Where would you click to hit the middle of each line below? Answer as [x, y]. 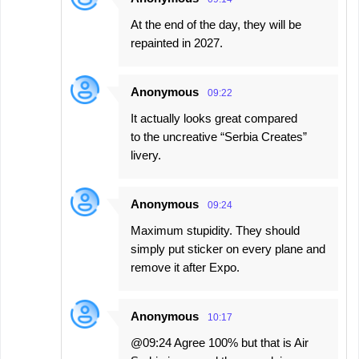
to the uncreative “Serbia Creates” [219, 136]
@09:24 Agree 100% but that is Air [220, 342]
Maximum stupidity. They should [215, 230]
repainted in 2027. [177, 42]
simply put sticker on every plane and [228, 248]
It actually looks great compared [214, 118]
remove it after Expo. [185, 267]
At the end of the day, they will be [216, 24]
